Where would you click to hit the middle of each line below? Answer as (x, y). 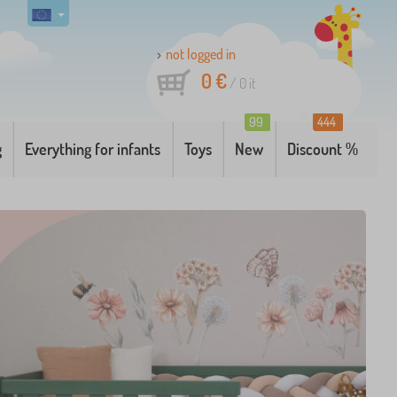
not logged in (201, 54)
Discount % (322, 149)
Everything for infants (93, 149)
